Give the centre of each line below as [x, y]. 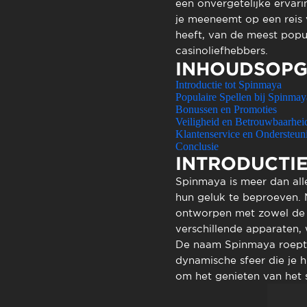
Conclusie [197, 146]
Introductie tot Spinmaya [228, 85]
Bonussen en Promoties [226, 109]
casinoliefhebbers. [221, 50]
